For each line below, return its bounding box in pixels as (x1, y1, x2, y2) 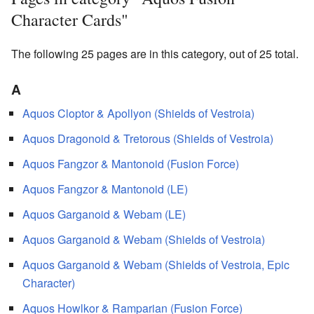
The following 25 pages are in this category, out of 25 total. (11, 45, 299, 62)
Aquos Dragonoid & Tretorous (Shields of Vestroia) (22, 130, 273, 146)
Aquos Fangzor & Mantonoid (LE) (22, 180, 188, 197)
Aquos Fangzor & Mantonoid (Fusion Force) (22, 155, 239, 172)
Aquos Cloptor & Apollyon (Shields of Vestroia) (22, 104, 254, 121)
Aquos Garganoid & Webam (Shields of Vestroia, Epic (22, 256, 289, 273)
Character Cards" (11, 8, 128, 31)
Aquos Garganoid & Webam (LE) (22, 205, 186, 222)
